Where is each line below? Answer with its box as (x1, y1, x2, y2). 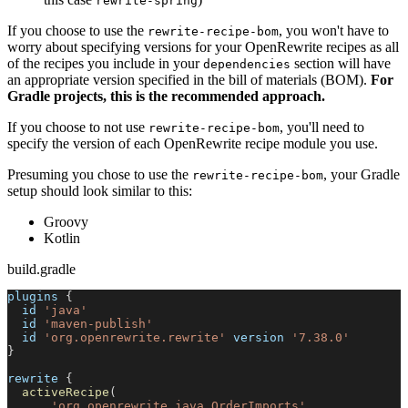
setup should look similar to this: (7, 182, 192, 199)
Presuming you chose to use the (7, 166, 192, 182)
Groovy (44, 213, 88, 229)
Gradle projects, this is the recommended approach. (7, 87, 325, 104)
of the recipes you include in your (7, 55, 203, 71)
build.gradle (7, 260, 76, 277)
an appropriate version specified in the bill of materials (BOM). (7, 71, 371, 87)
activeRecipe (22, 384, 109, 399)
